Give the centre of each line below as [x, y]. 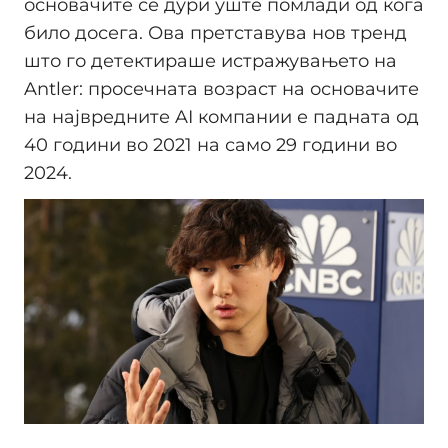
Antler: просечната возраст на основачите [221, 89]
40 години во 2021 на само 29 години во [210, 145]
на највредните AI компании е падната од [221, 117]
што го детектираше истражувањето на [210, 61]
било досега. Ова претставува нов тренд [215, 33]
